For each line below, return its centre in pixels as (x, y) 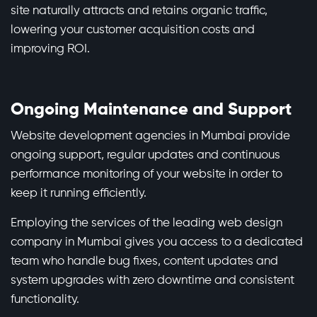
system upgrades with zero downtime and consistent (152, 281)
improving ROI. (50, 50)
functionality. (45, 300)
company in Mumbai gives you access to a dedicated (157, 243)
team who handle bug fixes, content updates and (144, 262)
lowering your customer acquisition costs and (133, 30)
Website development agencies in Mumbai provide (150, 137)
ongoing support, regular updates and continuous (145, 156)
